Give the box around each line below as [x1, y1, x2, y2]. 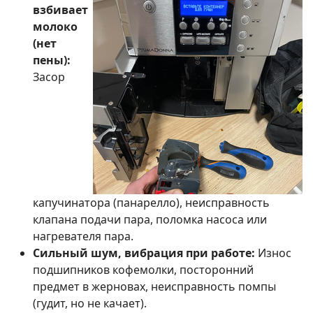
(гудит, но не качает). [33, 296, 147, 312]
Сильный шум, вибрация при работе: [33, 245, 255, 261]
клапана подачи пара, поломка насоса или [33, 212, 267, 228]
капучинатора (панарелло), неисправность [33, 195, 270, 211]
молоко [33, 19, 78, 35]
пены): [33, 52, 71, 68]
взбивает [33, 2, 88, 18]
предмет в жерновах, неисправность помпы [33, 279, 276, 295]
